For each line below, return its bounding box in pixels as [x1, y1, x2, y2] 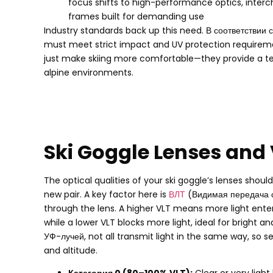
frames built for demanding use [68, 10, 204, 23]
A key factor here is [84, 188, 166, 201]
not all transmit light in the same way [88, 230, 247, 243]
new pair [44, 188, 80, 201]
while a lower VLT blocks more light [44, 216, 191, 229]
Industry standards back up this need [44, 24, 202, 37]
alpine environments [44, 66, 132, 79]
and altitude [44, 244, 96, 257]
